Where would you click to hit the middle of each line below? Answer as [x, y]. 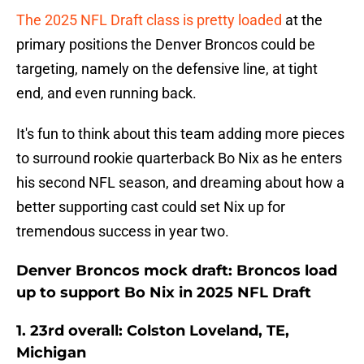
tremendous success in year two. [123, 232]
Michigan [51, 353]
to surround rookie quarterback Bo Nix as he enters [179, 158]
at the [302, 20]
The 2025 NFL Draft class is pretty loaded [149, 20]
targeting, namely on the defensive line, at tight [167, 69]
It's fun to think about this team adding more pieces [180, 134]
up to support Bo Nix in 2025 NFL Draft [164, 293]
